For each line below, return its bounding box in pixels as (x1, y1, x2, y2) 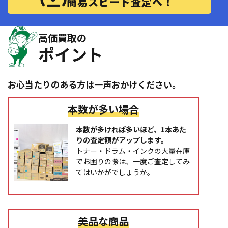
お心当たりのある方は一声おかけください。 (8, 78, 181, 91)
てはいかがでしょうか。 (75, 166, 154, 177)
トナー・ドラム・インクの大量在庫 (75, 145, 190, 156)
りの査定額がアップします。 (75, 134, 168, 145)
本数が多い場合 (68, 101, 139, 117)
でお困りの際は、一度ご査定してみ (75, 156, 190, 166)
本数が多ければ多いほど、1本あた (75, 124, 186, 134)
